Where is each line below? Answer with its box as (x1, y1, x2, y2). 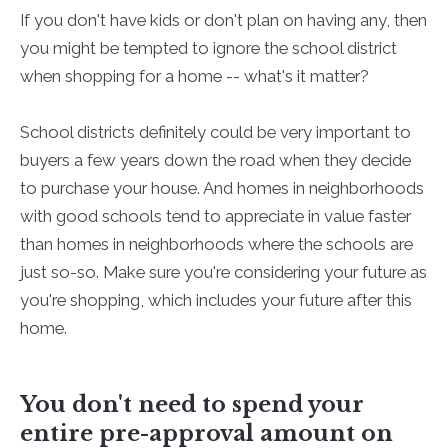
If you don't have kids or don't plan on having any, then (19, 10, 427, 31)
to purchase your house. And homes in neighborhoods (19, 178, 424, 199)
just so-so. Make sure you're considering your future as (19, 262, 427, 283)
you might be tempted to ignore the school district (19, 38, 397, 59)
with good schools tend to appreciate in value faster (19, 206, 411, 227)
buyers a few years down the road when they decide (19, 150, 411, 171)
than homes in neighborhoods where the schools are (19, 234, 413, 255)
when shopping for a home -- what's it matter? (19, 66, 369, 87)
